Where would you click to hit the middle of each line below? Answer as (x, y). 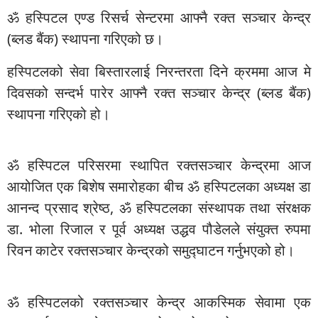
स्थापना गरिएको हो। (59, 114)
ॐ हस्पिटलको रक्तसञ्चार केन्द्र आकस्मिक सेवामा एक (159, 302)
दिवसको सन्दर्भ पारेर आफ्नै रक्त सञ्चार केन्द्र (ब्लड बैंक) (159, 93)
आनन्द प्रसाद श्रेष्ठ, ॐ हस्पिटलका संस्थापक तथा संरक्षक (159, 208)
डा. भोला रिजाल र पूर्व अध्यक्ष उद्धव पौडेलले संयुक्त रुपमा (159, 229)
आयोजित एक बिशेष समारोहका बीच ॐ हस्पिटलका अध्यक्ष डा (159, 187)
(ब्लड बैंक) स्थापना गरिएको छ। (85, 39)
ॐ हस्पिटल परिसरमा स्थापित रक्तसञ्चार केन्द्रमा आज (159, 165)
